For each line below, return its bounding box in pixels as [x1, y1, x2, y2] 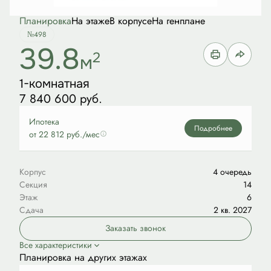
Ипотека [29, 116, 62, 128]
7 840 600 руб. [19, 90, 102, 107]
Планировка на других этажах [19, 251, 147, 264]
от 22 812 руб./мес [29, 129, 100, 140]
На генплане [152, 15, 205, 28]
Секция [19, 179, 47, 191]
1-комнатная [19, 76, 90, 91]
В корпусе [109, 15, 152, 28]
